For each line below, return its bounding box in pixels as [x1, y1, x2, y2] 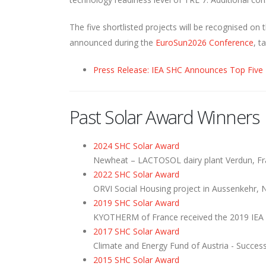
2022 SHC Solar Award [93, 169, 179, 180]
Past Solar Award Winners [69, 104, 259, 130]
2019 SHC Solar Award [93, 197, 179, 209]
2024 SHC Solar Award [93, 140, 179, 152]
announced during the [69, 37, 156, 49]
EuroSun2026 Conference [156, 37, 254, 49]
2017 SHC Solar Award [93, 226, 179, 237]
